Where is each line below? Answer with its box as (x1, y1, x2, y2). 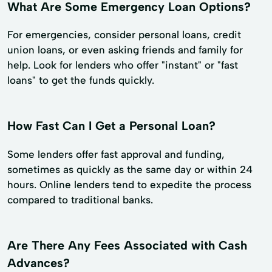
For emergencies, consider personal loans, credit (7, 29, 241, 41)
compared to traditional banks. (7, 194, 153, 206)
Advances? (7, 256, 70, 271)
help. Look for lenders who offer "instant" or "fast (7, 59, 238, 72)
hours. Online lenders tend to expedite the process (7, 178, 251, 191)
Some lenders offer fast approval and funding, (7, 148, 225, 161)
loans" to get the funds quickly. (7, 74, 154, 87)
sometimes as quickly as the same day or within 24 (7, 163, 253, 176)
